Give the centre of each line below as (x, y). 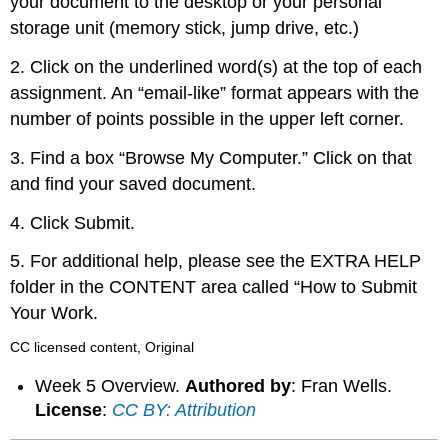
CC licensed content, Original (102, 347)
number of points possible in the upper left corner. (207, 119)
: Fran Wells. (342, 385)
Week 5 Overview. (110, 385)
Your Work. (54, 313)
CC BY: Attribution (184, 409)
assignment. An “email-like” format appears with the (215, 93)
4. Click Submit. (73, 222)
